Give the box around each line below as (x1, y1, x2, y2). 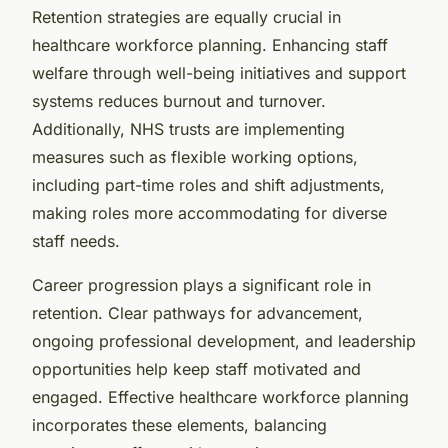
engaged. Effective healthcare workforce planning (32, 386, 409, 407)
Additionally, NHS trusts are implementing (32, 118, 345, 139)
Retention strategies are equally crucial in (32, 6, 341, 27)
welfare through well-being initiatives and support (32, 62, 406, 83)
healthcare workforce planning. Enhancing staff (32, 34, 388, 55)
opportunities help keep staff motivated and (32, 358, 361, 379)
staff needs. (32, 230, 120, 251)
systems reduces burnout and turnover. (32, 90, 326, 111)
